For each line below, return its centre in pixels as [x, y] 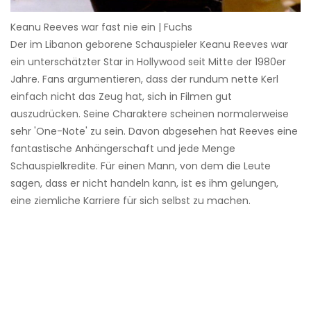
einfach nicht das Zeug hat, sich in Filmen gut [121, 97]
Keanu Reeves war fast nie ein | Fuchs [101, 27]
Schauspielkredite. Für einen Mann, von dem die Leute [141, 166]
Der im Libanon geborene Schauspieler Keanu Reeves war [149, 45]
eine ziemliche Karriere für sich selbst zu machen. [131, 201]
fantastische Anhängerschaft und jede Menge [123, 149]
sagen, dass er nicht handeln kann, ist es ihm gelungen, [144, 184]
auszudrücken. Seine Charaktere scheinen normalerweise [150, 114]
